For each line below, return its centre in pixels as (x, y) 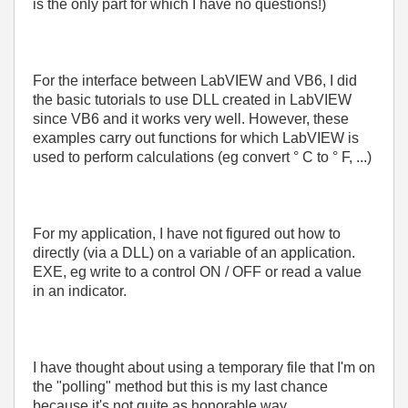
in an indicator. (80, 291)
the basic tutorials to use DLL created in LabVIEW (192, 100)
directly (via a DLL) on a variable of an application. (194, 253)
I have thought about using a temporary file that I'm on (204, 367)
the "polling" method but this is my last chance (180, 387)
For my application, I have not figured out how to (187, 234)
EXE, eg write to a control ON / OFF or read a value (197, 272)
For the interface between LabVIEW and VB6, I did (195, 81)
